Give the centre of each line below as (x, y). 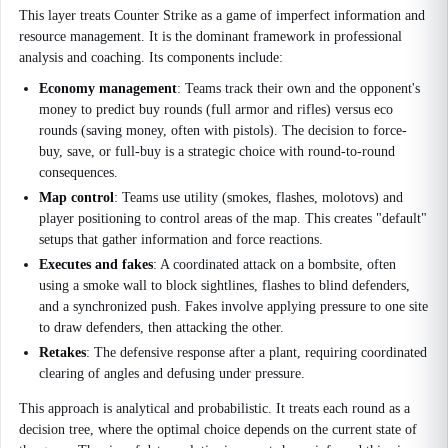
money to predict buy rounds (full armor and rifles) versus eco (216, 109)
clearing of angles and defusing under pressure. (172, 373)
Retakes (62, 352)
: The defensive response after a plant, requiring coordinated (256, 352)
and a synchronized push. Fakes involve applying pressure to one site (233, 306)
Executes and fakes (96, 264)
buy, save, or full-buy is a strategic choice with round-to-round (217, 151)
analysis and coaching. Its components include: (151, 57)
